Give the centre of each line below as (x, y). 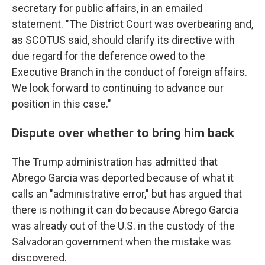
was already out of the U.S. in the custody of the (123, 226)
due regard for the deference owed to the (109, 56)
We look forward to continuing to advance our (118, 88)
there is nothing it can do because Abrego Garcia (125, 210)
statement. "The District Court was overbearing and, (132, 24)
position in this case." (62, 104)
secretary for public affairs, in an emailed (107, 8)
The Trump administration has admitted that (115, 162)
